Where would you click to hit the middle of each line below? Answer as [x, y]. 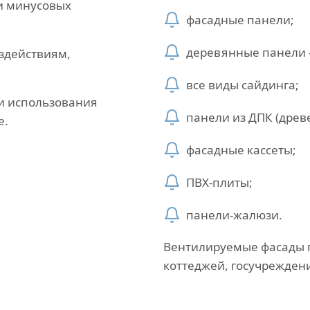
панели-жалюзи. [234, 215]
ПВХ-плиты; [219, 182]
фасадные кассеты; [241, 150]
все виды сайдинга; [243, 85]
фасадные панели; [240, 20]
